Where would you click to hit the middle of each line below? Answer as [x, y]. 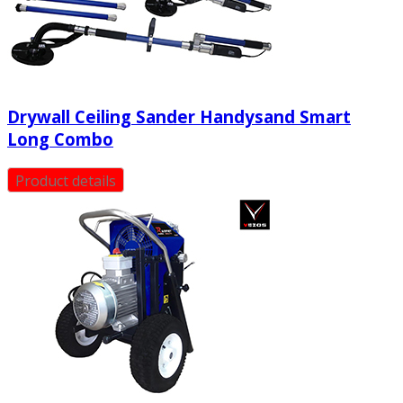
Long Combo [60, 139]
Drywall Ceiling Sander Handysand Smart [179, 117]
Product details [66, 181]
